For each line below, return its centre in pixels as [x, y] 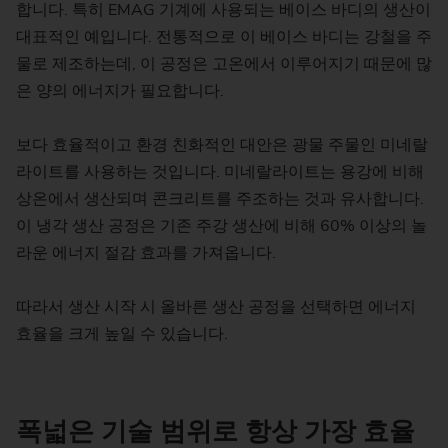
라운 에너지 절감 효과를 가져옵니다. [146, 252]
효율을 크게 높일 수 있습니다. [122, 334]
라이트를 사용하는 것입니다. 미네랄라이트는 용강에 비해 [220, 171]
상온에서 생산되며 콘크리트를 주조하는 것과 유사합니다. [220, 198]
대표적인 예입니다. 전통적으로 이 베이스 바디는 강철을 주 [224, 36]
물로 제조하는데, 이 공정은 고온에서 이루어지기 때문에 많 [224, 63]
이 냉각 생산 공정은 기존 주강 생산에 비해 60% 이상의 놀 [221, 225]
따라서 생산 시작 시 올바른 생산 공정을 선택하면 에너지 [216, 307]
